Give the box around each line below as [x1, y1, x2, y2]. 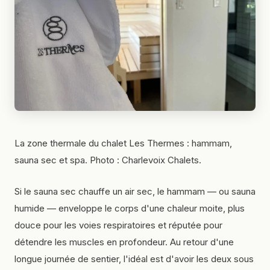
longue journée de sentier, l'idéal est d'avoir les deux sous [14, 253, 254, 265]
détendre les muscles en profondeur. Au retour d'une [14, 236, 234, 248]
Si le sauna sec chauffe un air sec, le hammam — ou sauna [14, 185, 256, 197]
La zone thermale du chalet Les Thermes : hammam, [14, 137, 232, 149]
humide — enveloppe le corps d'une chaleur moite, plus [14, 202, 245, 214]
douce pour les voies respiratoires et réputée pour [14, 219, 222, 231]
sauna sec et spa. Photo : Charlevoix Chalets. [14, 154, 201, 166]
